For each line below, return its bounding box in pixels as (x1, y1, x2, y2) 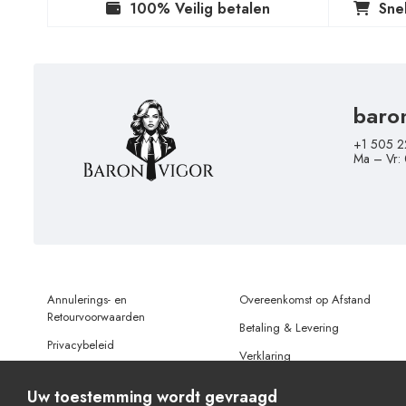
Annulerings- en (47, 291, 127, 309)
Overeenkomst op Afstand (238, 291, 371, 309)
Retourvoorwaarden (47, 308, 145, 326)
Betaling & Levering (238, 319, 339, 337)
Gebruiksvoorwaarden (47, 364, 159, 382)
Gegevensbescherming (238, 364, 358, 382)
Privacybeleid (47, 336, 114, 354)
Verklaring (238, 347, 291, 365)
